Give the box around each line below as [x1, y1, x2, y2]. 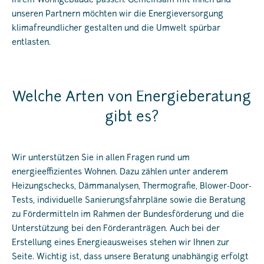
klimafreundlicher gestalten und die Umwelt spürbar [12, 24, 220, 34]
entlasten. [12, 38, 51, 48]
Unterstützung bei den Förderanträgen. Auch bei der [12, 225, 220, 234]
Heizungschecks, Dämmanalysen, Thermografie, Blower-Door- [12, 182, 252, 192]
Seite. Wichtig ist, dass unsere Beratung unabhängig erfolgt [12, 253, 249, 262]
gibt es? [105, 111, 159, 126]
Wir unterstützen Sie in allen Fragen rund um [12, 154, 190, 163]
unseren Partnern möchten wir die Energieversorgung [12, 10, 223, 19]
